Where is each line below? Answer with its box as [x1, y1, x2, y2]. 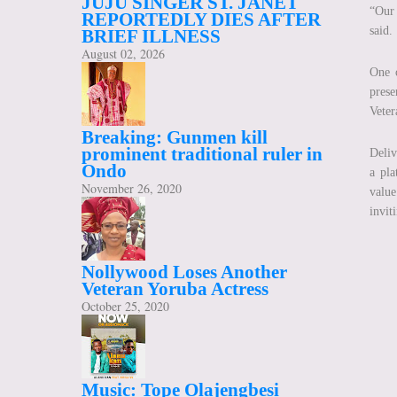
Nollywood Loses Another [82, 261, 287, 284]
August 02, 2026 [82, 45, 165, 63]
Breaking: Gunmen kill [82, 127, 268, 149]
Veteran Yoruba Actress [82, 278, 269, 300]
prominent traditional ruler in [82, 144, 323, 166]
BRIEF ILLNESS [82, 26, 221, 48]
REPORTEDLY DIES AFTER [82, 9, 321, 31]
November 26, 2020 [82, 180, 182, 198]
